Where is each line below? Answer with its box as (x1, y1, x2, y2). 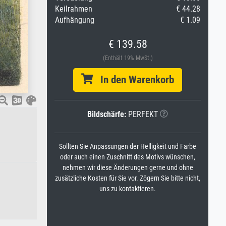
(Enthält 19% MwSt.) (102, 54, 153, 62)
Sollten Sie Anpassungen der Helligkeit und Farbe (59, 142, 196, 151)
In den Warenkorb (93, 74, 174, 86)
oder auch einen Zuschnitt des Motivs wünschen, (60, 153, 195, 161)
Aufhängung (55, 15, 94, 25)
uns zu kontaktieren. (99, 185, 156, 193)
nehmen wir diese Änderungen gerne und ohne (62, 163, 193, 172)
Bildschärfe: (87, 109, 126, 119)
